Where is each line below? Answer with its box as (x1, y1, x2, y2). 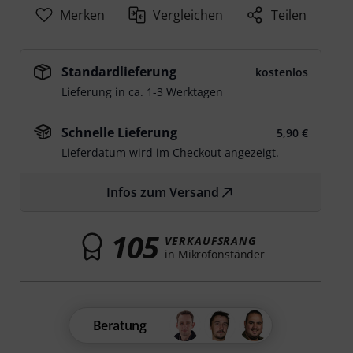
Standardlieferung (61, 63, 177, 80)
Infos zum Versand (106, 184, 220, 201)
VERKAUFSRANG (165, 232, 258, 248)
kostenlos (255, 65, 308, 80)
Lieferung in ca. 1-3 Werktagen (61, 84, 224, 99)
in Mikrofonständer (165, 246, 266, 262)
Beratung (92, 317, 147, 334)
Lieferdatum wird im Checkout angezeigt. (61, 145, 280, 160)
